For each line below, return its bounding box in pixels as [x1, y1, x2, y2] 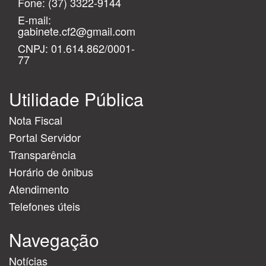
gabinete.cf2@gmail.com [18, 23, 135, 39]
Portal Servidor [9, 129, 81, 145]
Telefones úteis [9, 198, 80, 214]
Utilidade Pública [9, 86, 144, 112]
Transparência [9, 147, 76, 163]
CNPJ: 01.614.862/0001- [18, 40, 135, 56]
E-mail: [18, 12, 51, 28]
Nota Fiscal [9, 112, 62, 128]
